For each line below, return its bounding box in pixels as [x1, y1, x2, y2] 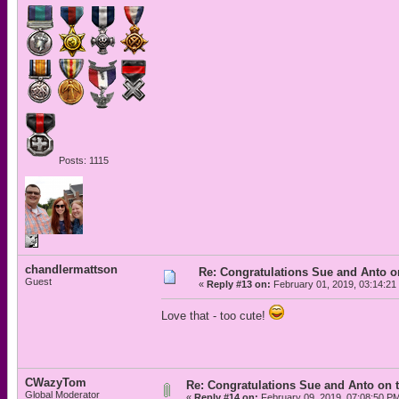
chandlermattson [25, 263, 118, 276]
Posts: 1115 [56, 155, 109, 166]
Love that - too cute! [161, 309, 269, 322]
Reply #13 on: [207, 279, 271, 289]
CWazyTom [25, 376, 86, 389]
